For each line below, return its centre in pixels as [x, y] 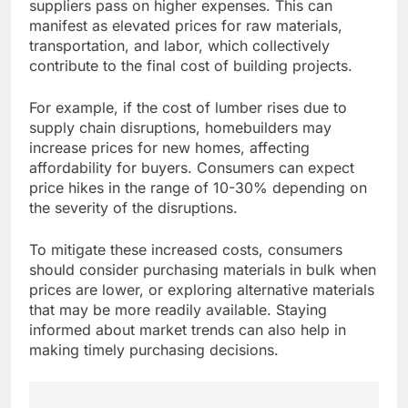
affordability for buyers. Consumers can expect [192, 167]
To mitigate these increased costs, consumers [186, 249]
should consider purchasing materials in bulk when [203, 269]
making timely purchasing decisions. [154, 349]
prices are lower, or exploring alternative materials [202, 289]
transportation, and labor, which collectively [179, 45]
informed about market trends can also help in [188, 329]
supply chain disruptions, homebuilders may [180, 127]
